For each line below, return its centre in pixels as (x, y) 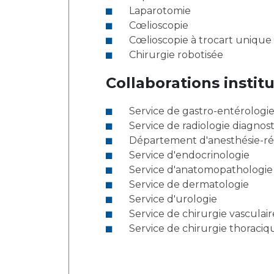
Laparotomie (160, 11)
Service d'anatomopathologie (201, 170)
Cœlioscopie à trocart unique (200, 40)
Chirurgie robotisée (176, 55)
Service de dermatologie (189, 184)
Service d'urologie (173, 199)
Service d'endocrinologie (189, 155)
